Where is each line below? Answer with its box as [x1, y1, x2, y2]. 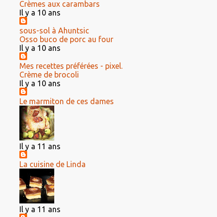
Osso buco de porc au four [19, 35, 113, 44]
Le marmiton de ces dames [19, 97, 114, 106]
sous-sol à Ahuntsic [19, 26, 89, 35]
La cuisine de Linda [19, 160, 86, 169]
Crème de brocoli [19, 70, 79, 79]
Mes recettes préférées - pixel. [19, 62, 123, 70]
